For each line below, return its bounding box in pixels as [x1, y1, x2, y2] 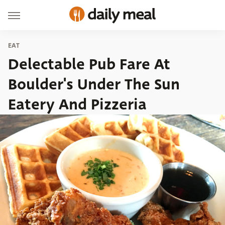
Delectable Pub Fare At [8, 53, 170, 75]
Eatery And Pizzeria [8, 93, 147, 116]
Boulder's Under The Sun [8, 73, 180, 95]
